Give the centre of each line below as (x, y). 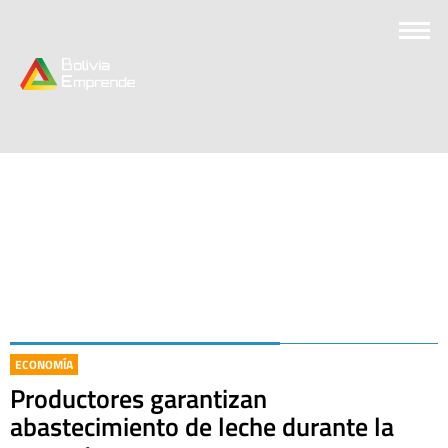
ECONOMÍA (44, 364)
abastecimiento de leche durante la (202, 426)
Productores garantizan (138, 398)
